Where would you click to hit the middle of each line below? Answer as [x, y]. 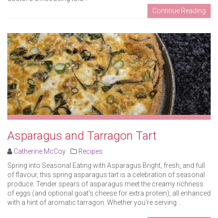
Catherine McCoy [40, 151]
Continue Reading [179, 11]
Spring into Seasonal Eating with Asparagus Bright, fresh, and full [106, 165]
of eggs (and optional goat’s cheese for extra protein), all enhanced [109, 193]
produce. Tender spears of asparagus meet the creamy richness [105, 184]
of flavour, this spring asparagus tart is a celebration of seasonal [106, 174]
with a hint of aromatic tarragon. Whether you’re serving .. [94, 202]
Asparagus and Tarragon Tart [82, 136]
